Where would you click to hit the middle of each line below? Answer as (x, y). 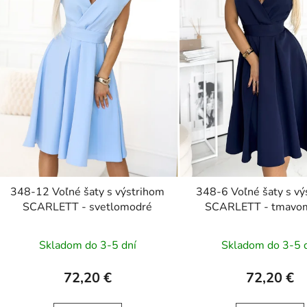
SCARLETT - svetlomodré (88, 207)
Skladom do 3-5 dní (87, 246)
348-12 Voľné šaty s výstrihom (88, 192)
